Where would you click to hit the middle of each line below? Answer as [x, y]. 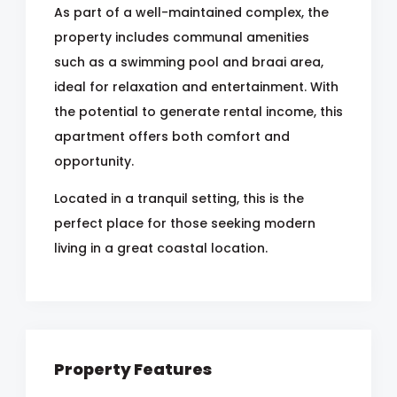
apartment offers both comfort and [172, 136]
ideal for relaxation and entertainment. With [196, 87]
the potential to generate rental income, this [198, 112]
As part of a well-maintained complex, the [191, 12]
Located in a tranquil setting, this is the [179, 198]
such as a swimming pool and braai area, [189, 62]
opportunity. [94, 161]
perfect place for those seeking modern [185, 223]
